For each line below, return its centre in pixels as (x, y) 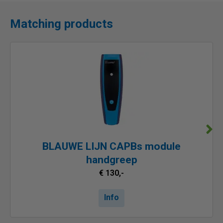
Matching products (61, 24)
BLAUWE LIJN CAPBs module (111, 146)
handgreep (111, 160)
